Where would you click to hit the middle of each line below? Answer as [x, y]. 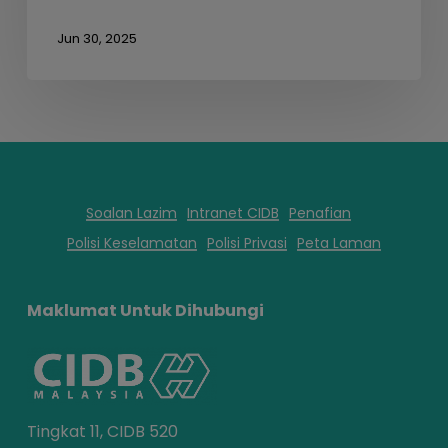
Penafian [320, 213]
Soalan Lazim [132, 213]
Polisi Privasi [246, 243]
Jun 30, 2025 [96, 39]
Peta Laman [338, 243]
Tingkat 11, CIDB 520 [102, 432]
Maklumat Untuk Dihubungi [145, 311]
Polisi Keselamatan [131, 243]
